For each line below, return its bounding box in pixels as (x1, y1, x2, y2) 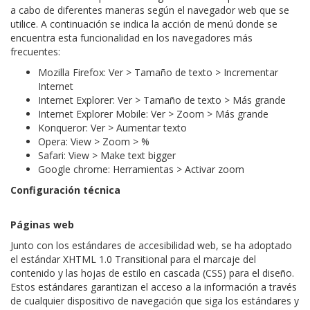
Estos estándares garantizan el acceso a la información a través (10, 280, 297, 293)
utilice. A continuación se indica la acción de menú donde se (10, 17, 277, 30)
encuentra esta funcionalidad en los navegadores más (10, 31, 253, 44)
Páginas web (10, 218, 74, 231)
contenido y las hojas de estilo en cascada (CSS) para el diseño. (10, 266, 294, 280)
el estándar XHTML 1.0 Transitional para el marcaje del (10, 253, 256, 266)
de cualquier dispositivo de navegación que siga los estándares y (10, 294, 299, 307)
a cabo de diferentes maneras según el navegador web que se (10, 3, 289, 17)
